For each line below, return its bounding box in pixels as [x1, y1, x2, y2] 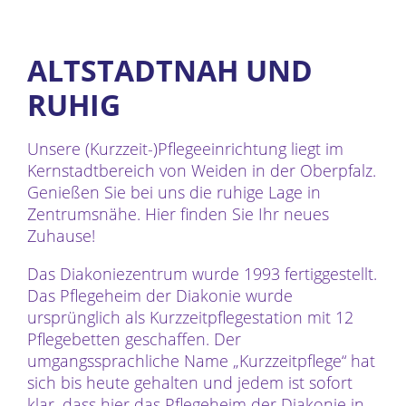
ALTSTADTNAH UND [26, 50, 313, 90]
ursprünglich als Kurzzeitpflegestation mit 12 [26, 305, 353, 328]
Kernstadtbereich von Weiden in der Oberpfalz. [26, 159, 376, 182]
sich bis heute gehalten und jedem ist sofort [26, 371, 353, 393]
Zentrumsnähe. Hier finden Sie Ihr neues [26, 203, 329, 226]
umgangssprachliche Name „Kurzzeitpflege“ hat [26, 349, 375, 372]
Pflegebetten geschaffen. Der [26, 327, 241, 350]
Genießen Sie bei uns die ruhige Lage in [26, 181, 321, 204]
